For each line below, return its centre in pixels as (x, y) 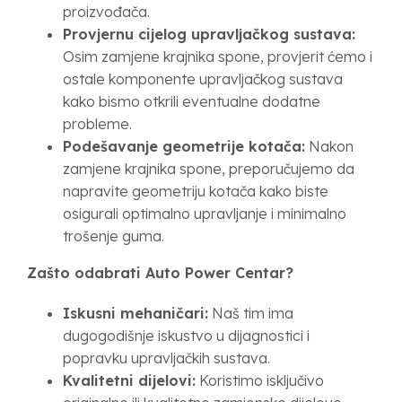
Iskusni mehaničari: (135, 313)
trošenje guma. (114, 236)
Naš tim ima (251, 313)
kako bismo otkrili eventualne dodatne (192, 101)
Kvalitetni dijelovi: (129, 380)
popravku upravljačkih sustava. (166, 358)
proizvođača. (106, 12)
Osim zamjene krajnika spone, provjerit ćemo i (218, 57)
